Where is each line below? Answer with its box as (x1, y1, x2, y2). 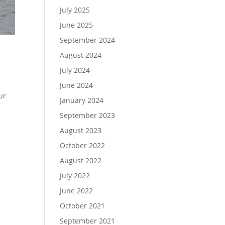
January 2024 (60, 95, 104, 105)
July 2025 (60, 5, 90, 15)
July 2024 (60, 65, 90, 75)
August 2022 (60, 156, 102, 165)
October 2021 (60, 201, 105, 210)
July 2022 (60, 171, 90, 180)
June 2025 (60, 20, 93, 30)
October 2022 (60, 141, 105, 150)
